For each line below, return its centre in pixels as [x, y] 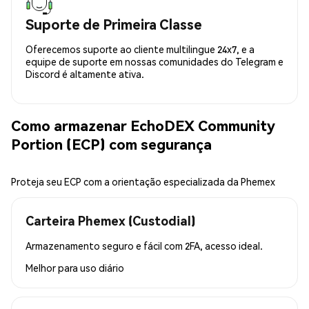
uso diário [102, 267]
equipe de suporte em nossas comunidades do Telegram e [154, 61]
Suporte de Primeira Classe [114, 24]
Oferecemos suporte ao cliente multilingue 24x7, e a [140, 49]
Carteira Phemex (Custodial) [110, 220]
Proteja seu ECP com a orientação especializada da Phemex [143, 181]
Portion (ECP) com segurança [111, 144]
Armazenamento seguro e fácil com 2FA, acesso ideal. [144, 245]
